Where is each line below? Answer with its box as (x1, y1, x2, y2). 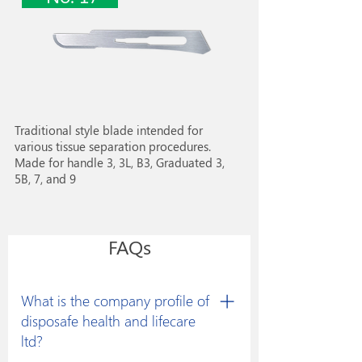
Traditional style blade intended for (15, 122, 203, 138)
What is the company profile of (21, 290, 209, 310)
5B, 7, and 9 (15, 170, 76, 187)
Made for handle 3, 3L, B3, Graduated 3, (15, 154, 225, 170)
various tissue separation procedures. (15, 138, 211, 154)
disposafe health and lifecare (21, 310, 196, 330)
